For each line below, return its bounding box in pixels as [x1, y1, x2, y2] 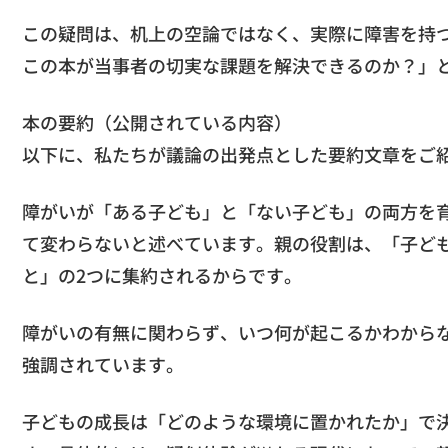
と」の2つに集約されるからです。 [22, 262, 302, 288]
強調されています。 [22, 351, 184, 377]
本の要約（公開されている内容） [22, 109, 292, 135]
